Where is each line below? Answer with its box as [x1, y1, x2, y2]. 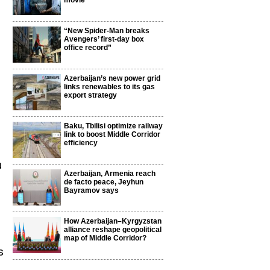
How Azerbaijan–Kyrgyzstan [64, 217, 162, 225]
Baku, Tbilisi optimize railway [64, 122, 163, 130]
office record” [64, 43, 111, 52]
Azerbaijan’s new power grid [64, 74, 160, 83]
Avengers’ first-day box [64, 35, 144, 43]
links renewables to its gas [64, 83, 155, 91]
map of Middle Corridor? [64, 234, 146, 242]
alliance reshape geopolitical [64, 225, 162, 234]
